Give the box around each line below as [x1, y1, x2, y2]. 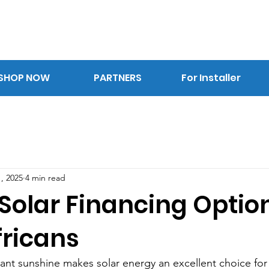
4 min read [25, 172, 65, 184]
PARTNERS [93, 70, 142, 85]
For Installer [181, 70, 241, 85]
